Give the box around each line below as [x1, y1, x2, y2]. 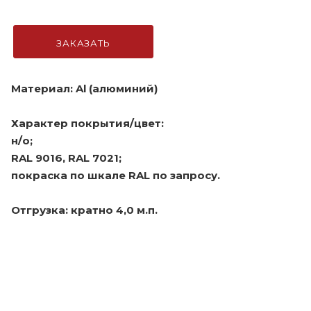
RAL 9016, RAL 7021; [11, 151, 121, 165]
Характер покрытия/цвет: [11, 117, 164, 130]
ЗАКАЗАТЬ [56, 37, 110, 49]
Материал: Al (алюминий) [11, 82, 158, 95]
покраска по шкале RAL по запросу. [11, 169, 220, 182]
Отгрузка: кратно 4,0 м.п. [11, 203, 158, 217]
